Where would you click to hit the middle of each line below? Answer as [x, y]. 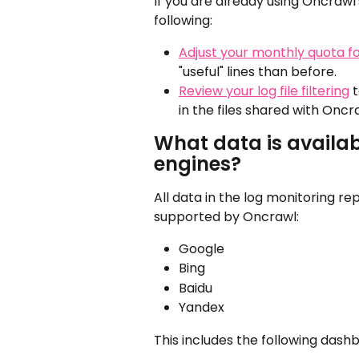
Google [202, 248]
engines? [198, 163]
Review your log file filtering [264, 91]
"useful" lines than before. [258, 71]
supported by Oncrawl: [226, 216]
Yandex [202, 308]
